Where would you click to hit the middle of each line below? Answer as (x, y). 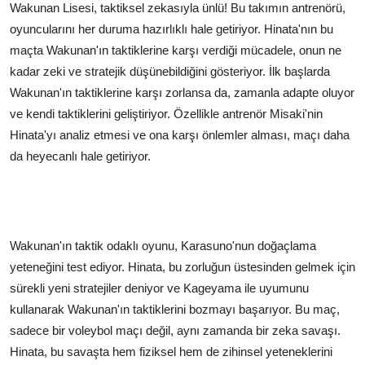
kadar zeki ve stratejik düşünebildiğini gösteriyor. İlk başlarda (170, 71)
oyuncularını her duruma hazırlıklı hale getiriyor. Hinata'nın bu (172, 29)
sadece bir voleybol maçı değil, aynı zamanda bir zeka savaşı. (175, 330)
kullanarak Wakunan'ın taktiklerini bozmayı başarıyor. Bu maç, (175, 309)
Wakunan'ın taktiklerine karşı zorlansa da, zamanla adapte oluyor (182, 92)
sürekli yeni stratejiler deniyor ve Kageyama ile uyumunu (159, 288)
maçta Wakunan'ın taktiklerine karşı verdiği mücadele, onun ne (176, 50)
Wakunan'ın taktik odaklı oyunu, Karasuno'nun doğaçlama (163, 246)
